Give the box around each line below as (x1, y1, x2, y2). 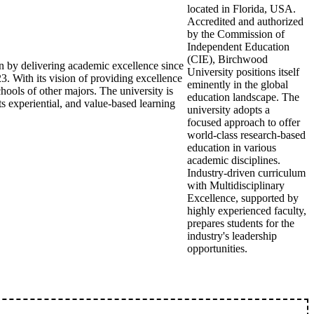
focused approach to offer (187, 116, 300, 128)
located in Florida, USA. (187, 3, 296, 15)
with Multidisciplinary (187, 179, 285, 191)
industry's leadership (187, 230, 277, 242)
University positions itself (187, 66, 299, 78)
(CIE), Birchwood (187, 53, 268, 65)
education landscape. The (187, 91, 299, 103)
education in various (187, 142, 276, 153)
